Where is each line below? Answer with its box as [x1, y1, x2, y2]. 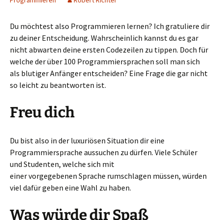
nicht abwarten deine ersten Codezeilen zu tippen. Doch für [10, 45, 208, 55]
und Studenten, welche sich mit [10, 159, 114, 169]
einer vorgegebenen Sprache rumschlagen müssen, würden [10, 171, 207, 181]
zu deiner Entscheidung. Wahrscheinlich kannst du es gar [10, 33, 198, 43]
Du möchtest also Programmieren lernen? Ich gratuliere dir [10, 21, 210, 31]
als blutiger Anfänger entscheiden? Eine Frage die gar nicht [10, 68, 208, 79]
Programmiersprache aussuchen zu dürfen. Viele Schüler [10, 147, 197, 158]
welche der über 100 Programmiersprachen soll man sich [10, 56, 200, 67]
